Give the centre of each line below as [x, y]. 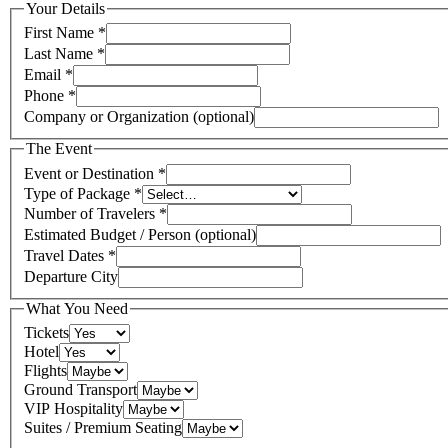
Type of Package [77, 193]
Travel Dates [64, 255]
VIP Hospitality [73, 408]
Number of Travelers [89, 213]
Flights [45, 370]
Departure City [71, 276]
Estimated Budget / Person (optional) [140, 234]
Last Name [58, 54]
